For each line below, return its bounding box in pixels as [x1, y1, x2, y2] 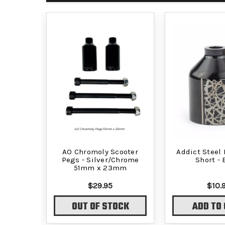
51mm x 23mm [73, 163, 127, 172]
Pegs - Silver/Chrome [61, 155, 139, 164]
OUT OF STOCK [71, 199, 129, 215]
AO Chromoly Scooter [62, 147, 138, 156]
